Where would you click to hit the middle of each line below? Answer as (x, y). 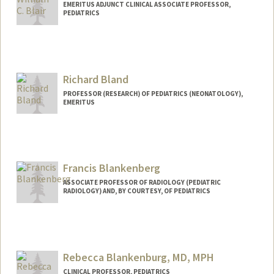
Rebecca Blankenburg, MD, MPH (138, 257)
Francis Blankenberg (111, 168)
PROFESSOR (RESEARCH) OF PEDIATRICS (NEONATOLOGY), (153, 93)
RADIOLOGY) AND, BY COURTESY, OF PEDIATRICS (136, 191)
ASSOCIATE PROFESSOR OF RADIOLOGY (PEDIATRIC (142, 183)
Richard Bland (95, 79)
